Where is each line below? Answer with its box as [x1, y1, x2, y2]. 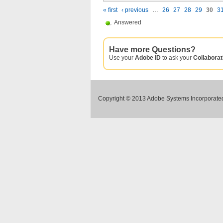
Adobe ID [135, 54, 161, 61]
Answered [114, 19, 141, 26]
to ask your [161, 54, 193, 61]
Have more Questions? [109, 45, 196, 54]
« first [103, 6, 117, 13]
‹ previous [121, 6, 148, 13]
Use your [109, 54, 135, 61]
